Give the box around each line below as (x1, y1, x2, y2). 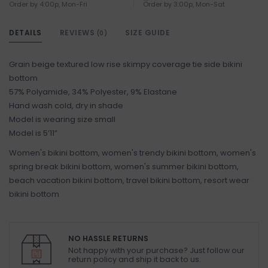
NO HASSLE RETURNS (68, 233, 148, 244)
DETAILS (9, 28, 42, 38)
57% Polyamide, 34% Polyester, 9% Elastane (9, 86, 177, 98)
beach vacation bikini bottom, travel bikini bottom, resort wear (9, 175, 249, 187)
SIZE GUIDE (125, 28, 170, 38)
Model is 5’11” (9, 127, 57, 139)
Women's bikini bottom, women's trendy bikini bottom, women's (9, 147, 256, 159)
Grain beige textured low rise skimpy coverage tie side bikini (9, 59, 242, 71)
